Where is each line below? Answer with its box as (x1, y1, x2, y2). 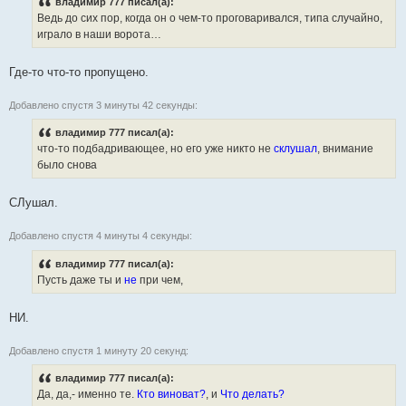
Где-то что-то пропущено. (9, 65, 149, 80)
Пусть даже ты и (37, 273, 124, 286)
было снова (37, 159, 97, 172)
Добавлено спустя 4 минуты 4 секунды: (9, 230, 192, 242)
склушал (274, 142, 317, 156)
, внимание (317, 142, 373, 156)
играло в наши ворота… (37, 28, 161, 42)
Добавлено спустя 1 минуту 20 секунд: (9, 344, 188, 356)
